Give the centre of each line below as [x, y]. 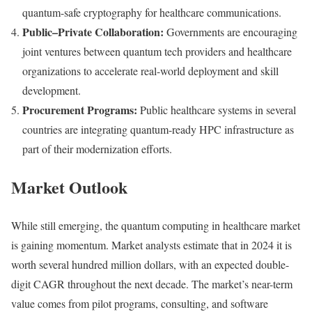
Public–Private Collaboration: [93, 32]
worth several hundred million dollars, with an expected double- [150, 264]
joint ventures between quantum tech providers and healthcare [157, 52]
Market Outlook [69, 187]
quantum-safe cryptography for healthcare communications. [152, 13]
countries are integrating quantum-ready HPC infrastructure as [158, 130]
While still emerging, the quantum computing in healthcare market [156, 225]
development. [52, 91]
